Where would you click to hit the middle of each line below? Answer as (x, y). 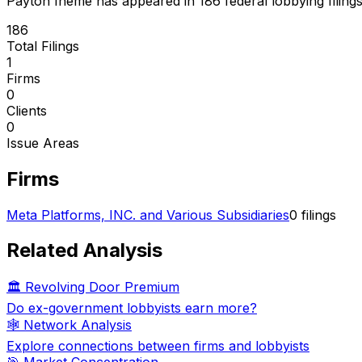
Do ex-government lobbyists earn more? (132, 308)
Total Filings (43, 46)
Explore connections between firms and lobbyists (158, 346)
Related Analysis (84, 250)
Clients (27, 110)
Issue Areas (43, 143)
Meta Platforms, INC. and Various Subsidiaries (148, 215)
